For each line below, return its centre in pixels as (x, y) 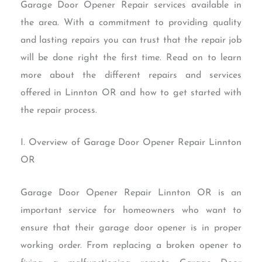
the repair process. (58, 110)
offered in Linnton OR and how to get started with (131, 93)
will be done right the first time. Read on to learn (131, 58)
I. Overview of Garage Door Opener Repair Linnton (131, 143)
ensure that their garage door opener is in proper (131, 228)
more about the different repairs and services (131, 75)
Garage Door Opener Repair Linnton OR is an (131, 193)
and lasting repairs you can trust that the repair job (131, 40)
